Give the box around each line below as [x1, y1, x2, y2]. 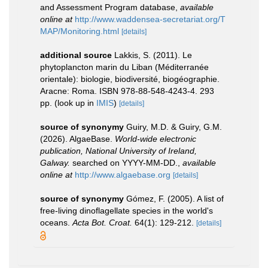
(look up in [52, 98, 96, 108]
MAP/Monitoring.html [40, 26, 119, 36]
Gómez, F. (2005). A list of [126, 194, 224, 203]
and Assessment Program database [40, 2, 175, 12]
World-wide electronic [115, 134, 196, 144]
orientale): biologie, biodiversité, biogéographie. [40, 74, 220, 84]
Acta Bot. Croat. [72, 218, 132, 227]
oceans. [40, 218, 72, 227]
